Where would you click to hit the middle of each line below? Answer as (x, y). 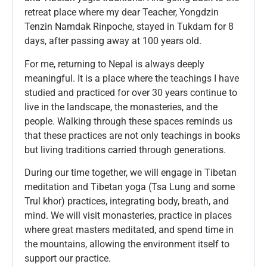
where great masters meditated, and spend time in (129, 229)
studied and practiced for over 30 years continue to (131, 92)
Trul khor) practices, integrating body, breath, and (127, 201)
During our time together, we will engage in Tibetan (131, 172)
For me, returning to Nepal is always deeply (114, 64)
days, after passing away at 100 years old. (113, 41)
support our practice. (68, 258)
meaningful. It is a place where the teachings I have (132, 78)
